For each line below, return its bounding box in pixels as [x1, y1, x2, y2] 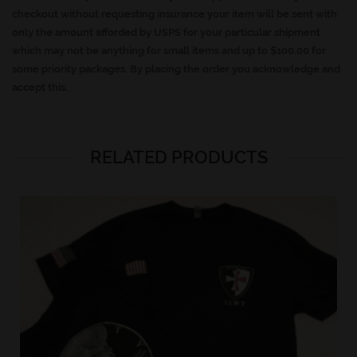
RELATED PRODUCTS [89, 147, 268, 168]
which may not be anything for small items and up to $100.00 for [12, 45, 326, 57]
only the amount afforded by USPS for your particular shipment [12, 26, 320, 39]
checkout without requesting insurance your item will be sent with [12, 8, 337, 21]
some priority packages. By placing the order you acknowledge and [12, 63, 340, 76]
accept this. [12, 81, 68, 94]
